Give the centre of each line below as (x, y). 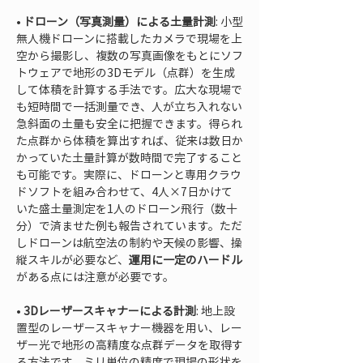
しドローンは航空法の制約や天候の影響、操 (129, 242)
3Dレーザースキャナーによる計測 (110, 310)
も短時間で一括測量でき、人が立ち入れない (129, 106)
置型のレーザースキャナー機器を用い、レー (129, 327)
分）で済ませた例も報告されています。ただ (129, 225)
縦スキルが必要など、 (73, 259)
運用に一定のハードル (186, 259)
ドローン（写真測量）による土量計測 (120, 21)
